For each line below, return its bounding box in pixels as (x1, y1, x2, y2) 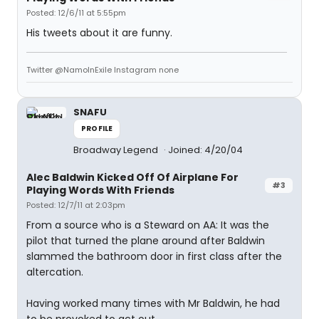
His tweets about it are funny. (26, 26, 172, 40)
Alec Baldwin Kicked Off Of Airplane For (26, 170, 239, 184)
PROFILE (81, 123, 113, 134)
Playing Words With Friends (26, 183, 174, 197)
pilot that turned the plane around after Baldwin (26, 234, 265, 248)
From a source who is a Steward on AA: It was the (26, 218, 269, 232)
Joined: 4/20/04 (168, 143, 243, 157)
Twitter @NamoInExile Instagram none (26, 64, 179, 75)
